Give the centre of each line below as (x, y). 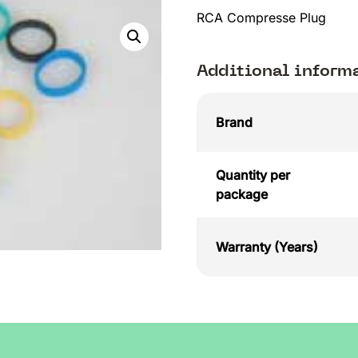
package (241, 195)
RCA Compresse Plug (261, 17)
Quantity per (253, 175)
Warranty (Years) (267, 247)
